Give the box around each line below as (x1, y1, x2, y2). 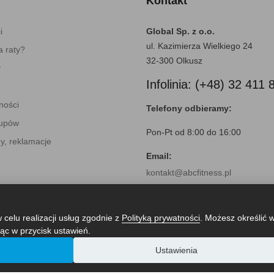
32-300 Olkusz (146, 55, 202, 65)
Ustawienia (155, 245, 198, 255)
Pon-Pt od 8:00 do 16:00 (146, 127, 241, 137)
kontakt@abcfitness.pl (146, 167, 231, 177)
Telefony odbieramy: (146, 103, 232, 113)
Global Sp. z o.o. (146, 26, 215, 36)
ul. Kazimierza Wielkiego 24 (146, 40, 253, 51)
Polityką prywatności (122, 212, 200, 223)
